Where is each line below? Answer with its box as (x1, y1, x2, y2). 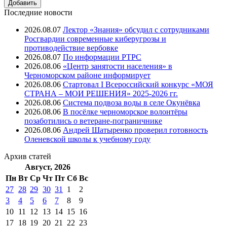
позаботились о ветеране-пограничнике (24, 116, 162, 125)
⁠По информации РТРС (63, 52, 141, 61)
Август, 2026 (25, 162, 70, 171)
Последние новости (4, 8, 72, 17)
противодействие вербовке (24, 43, 118, 52)
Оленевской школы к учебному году (24, 134, 150, 143)
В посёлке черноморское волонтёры (63, 107, 187, 116)
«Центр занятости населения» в (63, 61, 172, 70)
